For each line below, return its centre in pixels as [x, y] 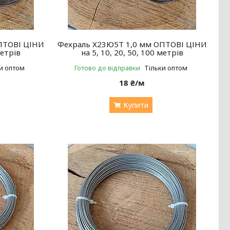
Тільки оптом [166, 68]
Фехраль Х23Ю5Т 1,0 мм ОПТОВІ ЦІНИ [132, 44]
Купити [136, 105]
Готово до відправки [107, 68]
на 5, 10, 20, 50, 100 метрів [132, 52]
